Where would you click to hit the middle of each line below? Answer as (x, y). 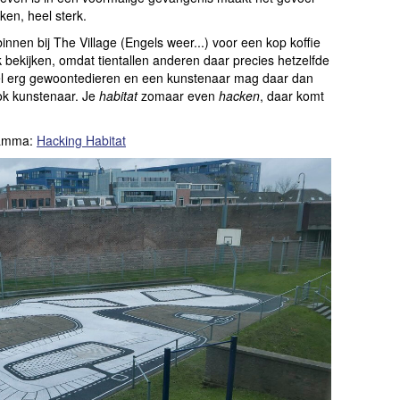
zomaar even (178, 95)
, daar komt (292, 95)
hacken (239, 95)
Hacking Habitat (81, 140)
